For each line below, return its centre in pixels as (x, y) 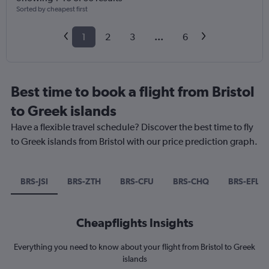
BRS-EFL (244, 182)
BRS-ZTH (84, 182)
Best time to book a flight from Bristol (133, 92)
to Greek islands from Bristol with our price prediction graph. (134, 142)
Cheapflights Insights (134, 223)
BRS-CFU (137, 182)
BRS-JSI (34, 182)
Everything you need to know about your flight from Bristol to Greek (134, 247)
